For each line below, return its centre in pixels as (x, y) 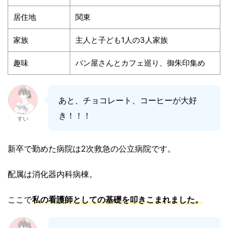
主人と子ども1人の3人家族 (122, 40)
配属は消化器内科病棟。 (52, 174)
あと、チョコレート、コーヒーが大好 (128, 101)
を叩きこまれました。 (162, 200)
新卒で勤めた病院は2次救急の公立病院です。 (92, 149)
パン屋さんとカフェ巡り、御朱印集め (140, 63)
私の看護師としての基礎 (77, 200)
